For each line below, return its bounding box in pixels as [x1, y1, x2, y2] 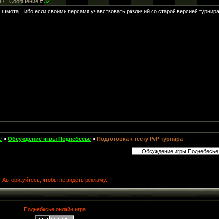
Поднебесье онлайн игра [24, 206, 86, 212]
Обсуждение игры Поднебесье [8, 136, 91, 142]
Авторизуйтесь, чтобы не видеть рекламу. [2, 177, 107, 183]
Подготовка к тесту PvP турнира [97, 136, 183, 142]
